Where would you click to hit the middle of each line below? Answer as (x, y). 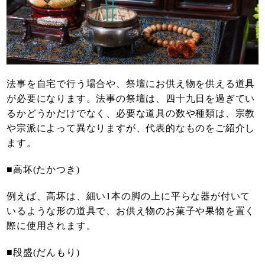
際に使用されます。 (51, 225)
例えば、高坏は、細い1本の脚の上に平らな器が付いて (129, 196)
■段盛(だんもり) (43, 252)
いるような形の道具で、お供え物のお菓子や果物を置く (131, 211)
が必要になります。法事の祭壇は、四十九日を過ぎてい (131, 98)
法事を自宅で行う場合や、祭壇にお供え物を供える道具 (131, 83)
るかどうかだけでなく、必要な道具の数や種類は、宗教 (131, 113)
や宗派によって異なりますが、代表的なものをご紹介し (131, 128)
